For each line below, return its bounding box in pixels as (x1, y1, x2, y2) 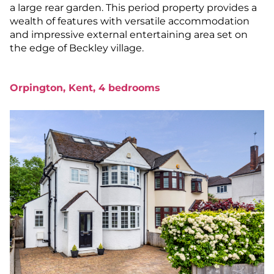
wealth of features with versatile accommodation (10, 15, 250, 28)
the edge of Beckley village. (10, 42, 144, 54)
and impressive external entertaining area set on (10, 29, 248, 41)
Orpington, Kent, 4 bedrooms (10, 82, 160, 94)
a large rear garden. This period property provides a (10, 2, 257, 14)
